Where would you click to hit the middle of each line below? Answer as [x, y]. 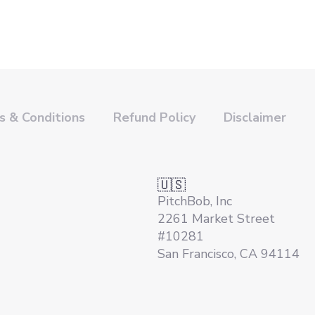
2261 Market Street [216, 219]
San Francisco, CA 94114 [229, 254]
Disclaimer [255, 117]
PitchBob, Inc [195, 201]
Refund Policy [154, 117]
